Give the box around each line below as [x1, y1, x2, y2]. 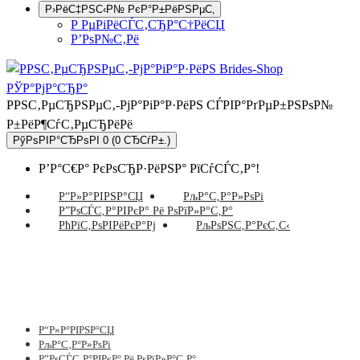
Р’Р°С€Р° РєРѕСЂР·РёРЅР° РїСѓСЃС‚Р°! [39, 162, 260, 175]
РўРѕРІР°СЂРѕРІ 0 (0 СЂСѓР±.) [124, 134, 170, 146]
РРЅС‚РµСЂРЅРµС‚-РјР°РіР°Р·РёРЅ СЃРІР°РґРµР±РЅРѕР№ [6, 98, 333, 112]
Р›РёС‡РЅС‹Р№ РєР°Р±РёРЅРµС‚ [45, 3, 215, 15]
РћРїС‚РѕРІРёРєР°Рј [59, 219, 156, 231]
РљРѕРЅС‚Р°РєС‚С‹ [196, 219, 290, 231]
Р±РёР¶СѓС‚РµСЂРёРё [6, 117, 133, 131]
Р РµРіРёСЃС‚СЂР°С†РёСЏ [71, 18, 225, 31]
